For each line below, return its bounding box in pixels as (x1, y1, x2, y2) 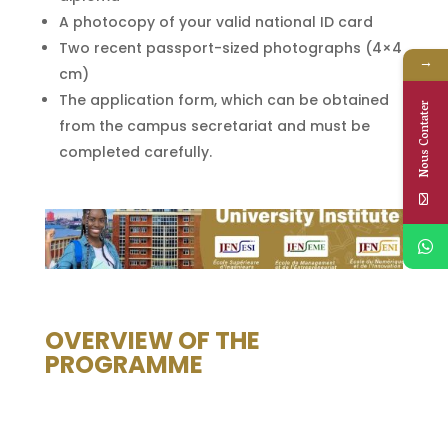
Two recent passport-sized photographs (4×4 (58, 37, 402, 58)
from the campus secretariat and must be (58, 115, 370, 136)
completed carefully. (58, 141, 212, 162)
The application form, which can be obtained (58, 89, 389, 110)
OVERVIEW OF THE (44, 323, 260, 357)
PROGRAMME (44, 347, 203, 381)
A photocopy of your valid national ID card (58, 11, 373, 32)
